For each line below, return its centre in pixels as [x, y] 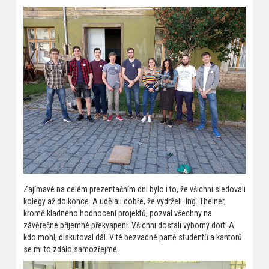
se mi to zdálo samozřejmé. [71, 249]
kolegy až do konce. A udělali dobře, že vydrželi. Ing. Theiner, [124, 201]
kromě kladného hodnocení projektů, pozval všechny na [117, 213]
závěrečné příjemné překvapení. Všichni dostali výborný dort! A [128, 225]
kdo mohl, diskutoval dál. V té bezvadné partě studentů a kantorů [132, 237]
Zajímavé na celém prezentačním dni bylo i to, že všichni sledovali [134, 189]
